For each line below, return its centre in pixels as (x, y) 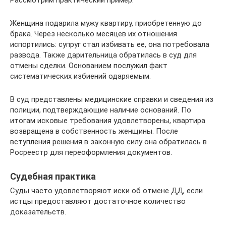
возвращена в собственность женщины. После (94, 131)
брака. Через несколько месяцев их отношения (94, 34)
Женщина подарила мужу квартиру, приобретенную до (106, 23)
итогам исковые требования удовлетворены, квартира (108, 121)
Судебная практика (53, 176)
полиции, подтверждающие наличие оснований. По (101, 110)
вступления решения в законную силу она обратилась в (108, 142)
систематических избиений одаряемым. (80, 76)
